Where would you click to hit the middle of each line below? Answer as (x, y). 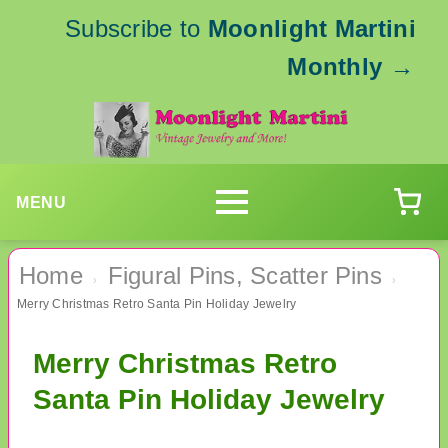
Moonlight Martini (311, 28)
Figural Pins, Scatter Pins (244, 276)
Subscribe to (136, 28)
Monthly (335, 66)
